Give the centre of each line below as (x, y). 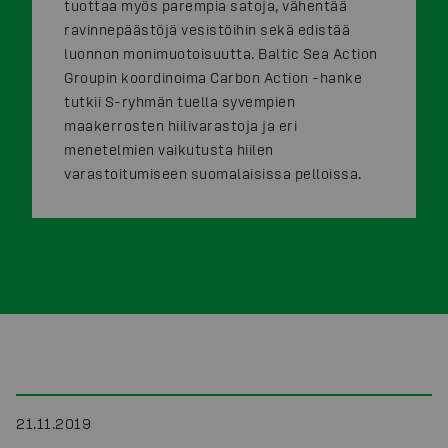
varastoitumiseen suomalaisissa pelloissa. (213, 173)
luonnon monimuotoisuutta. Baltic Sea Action (221, 53)
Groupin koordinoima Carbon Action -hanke (213, 77)
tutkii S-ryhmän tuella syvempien (179, 101)
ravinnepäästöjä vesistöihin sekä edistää (207, 29)
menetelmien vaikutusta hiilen (169, 149)
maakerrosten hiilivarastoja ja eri (180, 125)
